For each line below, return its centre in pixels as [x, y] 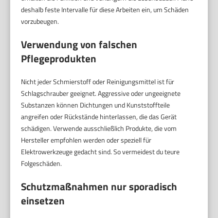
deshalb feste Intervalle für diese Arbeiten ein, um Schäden [105, 10]
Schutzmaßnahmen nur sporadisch [99, 187]
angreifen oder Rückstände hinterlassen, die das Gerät [99, 117]
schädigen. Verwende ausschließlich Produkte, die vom [99, 128]
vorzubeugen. [40, 21]
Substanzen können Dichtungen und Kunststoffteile [96, 105]
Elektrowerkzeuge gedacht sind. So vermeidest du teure [100, 152]
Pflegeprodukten [59, 59]
